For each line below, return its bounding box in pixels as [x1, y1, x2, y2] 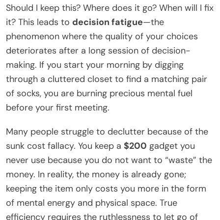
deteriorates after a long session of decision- [6, 44, 191, 56]
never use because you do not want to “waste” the [6, 154, 212, 166]
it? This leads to [6, 16, 72, 28]
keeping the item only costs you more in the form [6, 182, 206, 194]
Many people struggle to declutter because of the [6, 125, 208, 137]
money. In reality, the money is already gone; [6, 168, 186, 180]
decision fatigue [72, 16, 143, 28]
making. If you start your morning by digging [6, 58, 184, 71]
